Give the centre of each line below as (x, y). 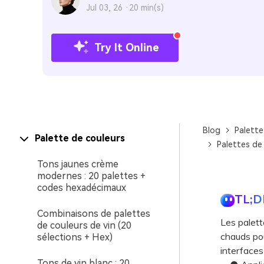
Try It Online (127, 47)
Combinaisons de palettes (94, 214)
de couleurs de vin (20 (84, 225)
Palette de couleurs (80, 138)
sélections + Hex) (75, 237)
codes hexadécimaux (82, 188)
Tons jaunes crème (78, 164)
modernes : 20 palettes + (91, 176)
